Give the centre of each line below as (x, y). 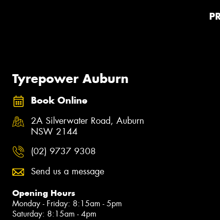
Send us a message (68, 172)
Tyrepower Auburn (70, 79)
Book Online (59, 100)
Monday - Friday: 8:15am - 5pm (67, 204)
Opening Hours (44, 193)
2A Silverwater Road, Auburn (88, 121)
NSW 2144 (54, 132)
